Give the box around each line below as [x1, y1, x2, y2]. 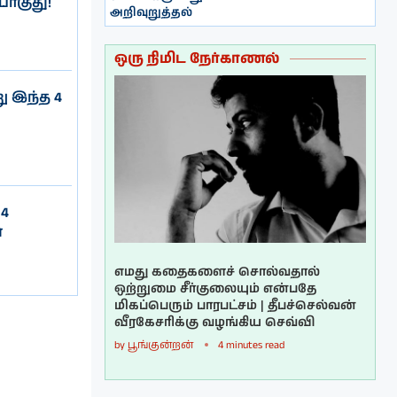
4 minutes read [218, 338, 285, 354]
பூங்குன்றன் [128, 338, 194, 354]
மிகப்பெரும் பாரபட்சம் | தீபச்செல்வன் [114, 297, 357, 315]
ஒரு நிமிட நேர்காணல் [114, 48, 280, 69]
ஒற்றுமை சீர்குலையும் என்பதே [114, 280, 317, 299]
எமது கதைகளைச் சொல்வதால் [114, 263, 321, 282]
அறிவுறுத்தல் [110, 4, 193, 21]
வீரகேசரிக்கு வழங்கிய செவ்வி [114, 314, 315, 332]
